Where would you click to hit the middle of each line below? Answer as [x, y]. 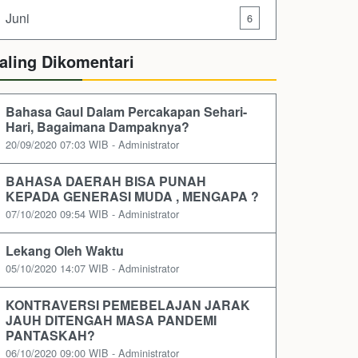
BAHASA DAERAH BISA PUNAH [106, 181]
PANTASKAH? [50, 336]
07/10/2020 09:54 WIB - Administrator [92, 214]
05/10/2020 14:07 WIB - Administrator [92, 268]
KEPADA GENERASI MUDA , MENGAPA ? [132, 197]
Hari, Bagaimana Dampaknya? [97, 127]
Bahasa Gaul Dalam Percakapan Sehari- [126, 112]
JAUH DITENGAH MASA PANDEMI [111, 320]
